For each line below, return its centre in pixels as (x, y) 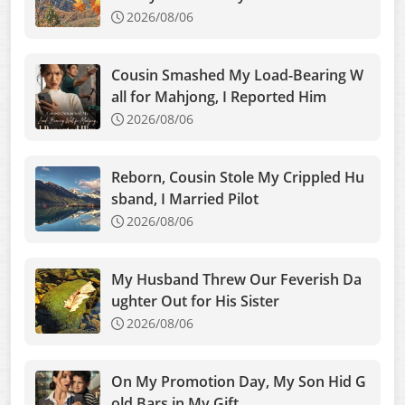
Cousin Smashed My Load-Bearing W (237, 75)
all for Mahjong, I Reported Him (219, 97)
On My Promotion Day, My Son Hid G (239, 381)
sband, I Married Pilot (185, 199)
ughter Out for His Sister (195, 301)
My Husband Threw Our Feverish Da (236, 279)
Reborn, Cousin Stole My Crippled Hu (238, 177)
